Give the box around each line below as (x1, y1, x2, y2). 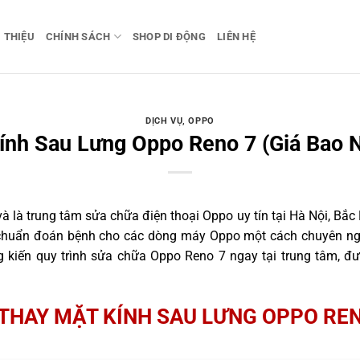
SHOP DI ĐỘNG (132, 30, 207, 43)
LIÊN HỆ (217, 30, 256, 43)
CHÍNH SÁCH (45, 30, 111, 43)
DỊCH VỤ (145, 116, 183, 127)
